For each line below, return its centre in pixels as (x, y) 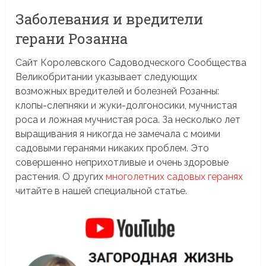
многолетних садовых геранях (175, 176)
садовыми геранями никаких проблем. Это (113, 148)
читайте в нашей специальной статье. (102, 191)
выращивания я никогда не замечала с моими (118, 134)
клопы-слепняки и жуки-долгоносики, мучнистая (126, 105)
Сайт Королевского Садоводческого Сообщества (131, 62)
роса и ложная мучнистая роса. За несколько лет (128, 119)
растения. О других (61, 176)
